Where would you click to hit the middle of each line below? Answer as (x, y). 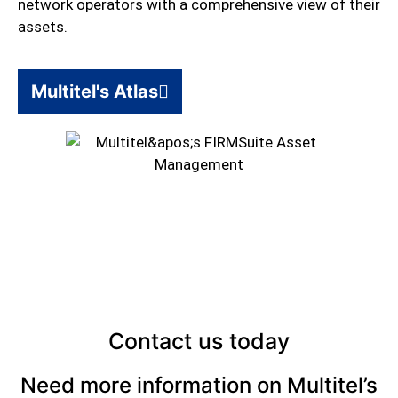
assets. (43, 27)
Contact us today (199, 341)
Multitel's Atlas (95, 91)
